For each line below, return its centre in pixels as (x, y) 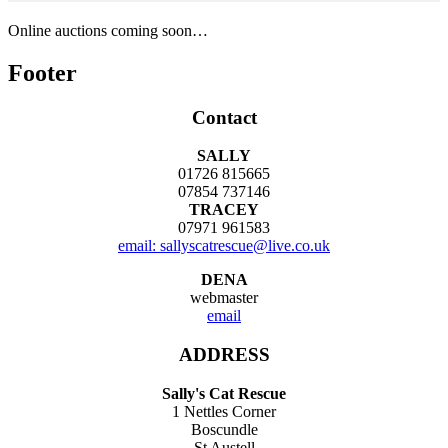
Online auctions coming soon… (108, 30)
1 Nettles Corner (224, 411)
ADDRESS (224, 355)
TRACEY (224, 210)
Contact (224, 117)
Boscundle (224, 429)
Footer (42, 72)
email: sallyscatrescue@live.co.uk (224, 246)
